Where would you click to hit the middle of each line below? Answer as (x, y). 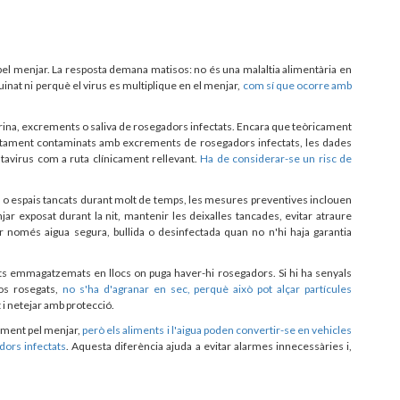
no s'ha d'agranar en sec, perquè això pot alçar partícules (207, 288)
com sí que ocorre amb (297, 85)
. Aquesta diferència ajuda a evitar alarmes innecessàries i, (209, 346)
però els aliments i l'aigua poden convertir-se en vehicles (217, 329)
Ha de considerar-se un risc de (276, 158)
